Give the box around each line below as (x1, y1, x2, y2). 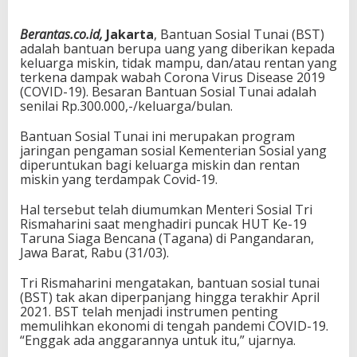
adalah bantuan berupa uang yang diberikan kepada (20, 40, 335, 57)
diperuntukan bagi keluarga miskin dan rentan (20, 156, 300, 174)
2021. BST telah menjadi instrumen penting (20, 303, 278, 320)
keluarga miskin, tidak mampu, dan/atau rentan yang (20, 54, 337, 72)
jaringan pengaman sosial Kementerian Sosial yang (20, 142, 327, 159)
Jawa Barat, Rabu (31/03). (20, 244, 169, 261)
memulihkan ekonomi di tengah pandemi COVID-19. (20, 317, 328, 335)
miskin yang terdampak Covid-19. (20, 171, 218, 188)
